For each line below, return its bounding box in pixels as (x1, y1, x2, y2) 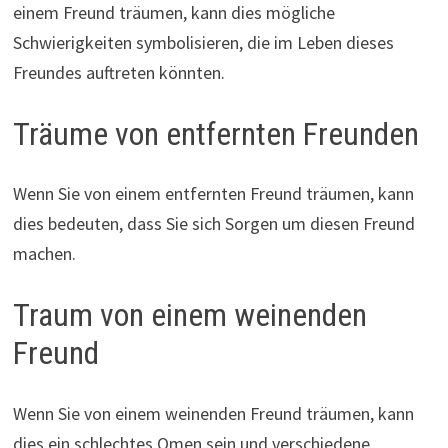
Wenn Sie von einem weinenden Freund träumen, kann (12, 401, 414, 425)
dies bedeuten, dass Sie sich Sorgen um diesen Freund (12, 212, 415, 236)
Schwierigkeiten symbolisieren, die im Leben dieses (12, 30, 394, 54)
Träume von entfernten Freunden (12, 114, 419, 153)
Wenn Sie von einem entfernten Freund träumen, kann (12, 182, 414, 206)
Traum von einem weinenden (12, 296, 367, 335)
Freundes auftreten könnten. (12, 60, 225, 84)
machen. (12, 242, 76, 266)
